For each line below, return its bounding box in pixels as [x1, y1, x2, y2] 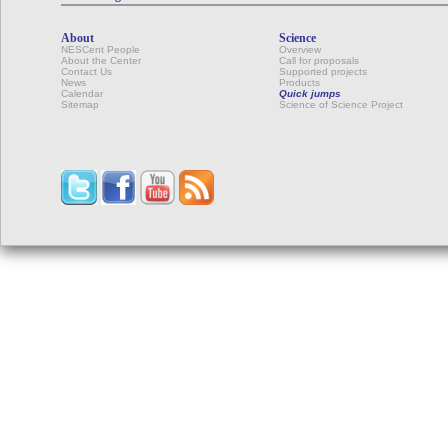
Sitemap [61, 99, 99, 110]
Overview [279, 44, 321, 55]
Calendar [61, 88, 103, 99]
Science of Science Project [279, 99, 403, 110]
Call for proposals [279, 55, 359, 66]
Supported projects [279, 66, 367, 77]
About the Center [61, 55, 141, 66]
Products [279, 77, 320, 88]
